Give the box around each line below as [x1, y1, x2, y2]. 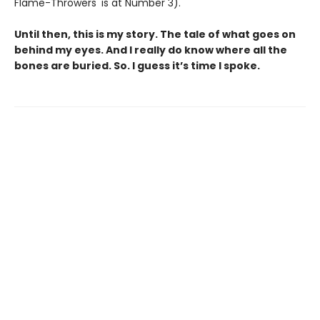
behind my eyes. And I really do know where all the [14, 42, 287, 57]
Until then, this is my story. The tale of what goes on [14, 26, 296, 41]
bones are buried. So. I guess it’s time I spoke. [14, 58, 260, 73]
